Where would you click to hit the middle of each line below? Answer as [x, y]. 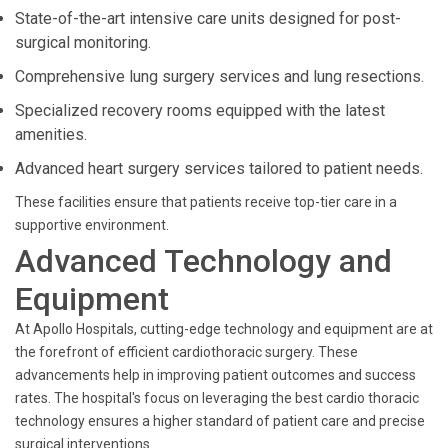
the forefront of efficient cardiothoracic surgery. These [186, 352]
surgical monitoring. [83, 42]
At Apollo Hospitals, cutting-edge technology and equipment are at [224, 329]
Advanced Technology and [203, 261]
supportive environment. [92, 225]
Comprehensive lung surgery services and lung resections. [219, 76]
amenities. [51, 134]
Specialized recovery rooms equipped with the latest [200, 110]
